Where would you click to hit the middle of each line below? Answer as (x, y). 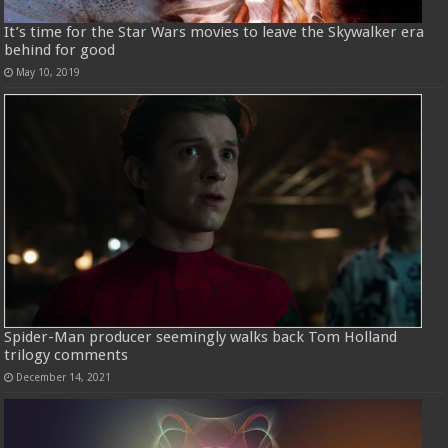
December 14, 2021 (64, 377)
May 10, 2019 (48, 71)
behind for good (60, 49)
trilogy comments (66, 355)
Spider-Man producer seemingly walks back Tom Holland (201, 337)
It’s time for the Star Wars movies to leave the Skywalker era (214, 31)
